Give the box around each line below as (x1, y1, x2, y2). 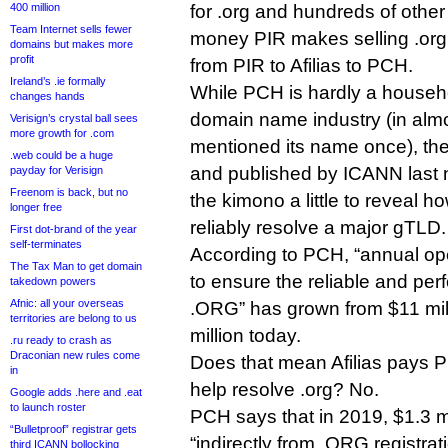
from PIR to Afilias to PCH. (190, 55, 413, 76)
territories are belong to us (10, 312, 137, 324)
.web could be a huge (10, 149, 113, 161)
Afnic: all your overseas (10, 297, 124, 309)
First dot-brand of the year (10, 223, 137, 235)
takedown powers (10, 275, 96, 287)
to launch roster (10, 401, 86, 413)
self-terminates (10, 238, 82, 250)
